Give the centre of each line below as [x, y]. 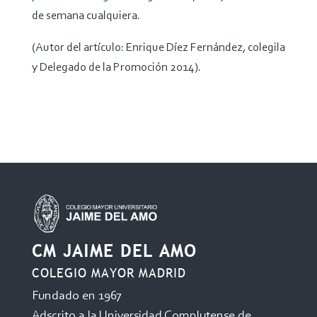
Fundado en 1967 [76, 296]
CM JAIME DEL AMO [114, 250]
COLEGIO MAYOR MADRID [109, 272]
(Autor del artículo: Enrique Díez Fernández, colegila [158, 48]
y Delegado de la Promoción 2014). [116, 68]
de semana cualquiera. [86, 16]
